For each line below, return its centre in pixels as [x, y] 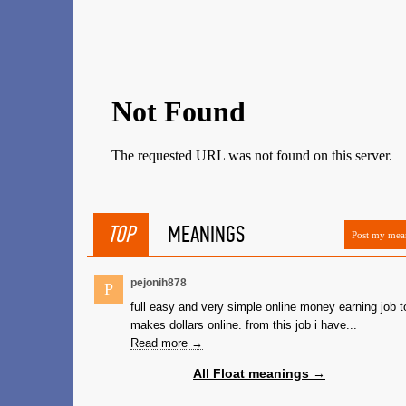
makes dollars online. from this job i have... [244, 325]
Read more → [167, 343]
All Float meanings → [259, 373]
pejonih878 [159, 283]
